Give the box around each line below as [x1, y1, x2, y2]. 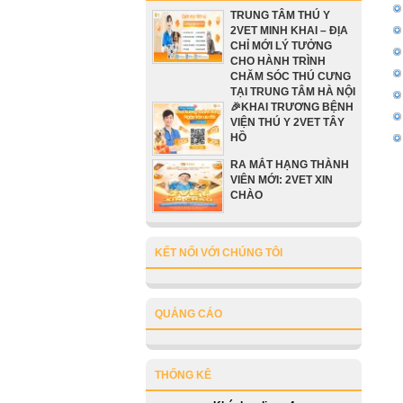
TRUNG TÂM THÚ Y [230, 9, 330, 22]
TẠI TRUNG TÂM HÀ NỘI [230, 85, 355, 98]
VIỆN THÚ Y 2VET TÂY [230, 116, 345, 129]
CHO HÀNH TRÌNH [230, 55, 326, 67]
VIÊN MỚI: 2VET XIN [230, 174, 333, 186]
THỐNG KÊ [155, 369, 211, 381]
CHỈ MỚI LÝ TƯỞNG [230, 40, 332, 52]
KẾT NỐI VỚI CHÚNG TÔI [155, 246, 282, 259]
